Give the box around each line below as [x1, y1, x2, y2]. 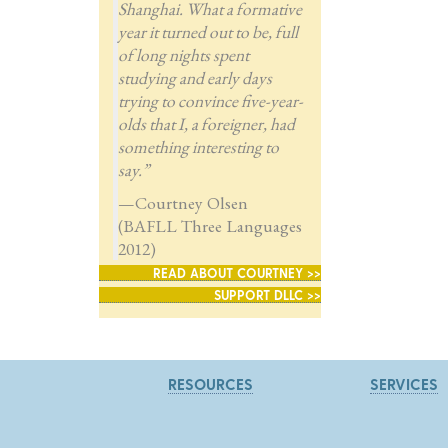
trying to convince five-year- [117, 88, 303, 112]
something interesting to [117, 134, 279, 158]
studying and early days [117, 65, 272, 89]
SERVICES [369, 374, 438, 393]
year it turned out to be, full [117, 19, 298, 43]
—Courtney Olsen [117, 190, 248, 214]
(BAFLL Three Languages [117, 213, 302, 237]
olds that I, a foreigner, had [117, 111, 295, 135]
